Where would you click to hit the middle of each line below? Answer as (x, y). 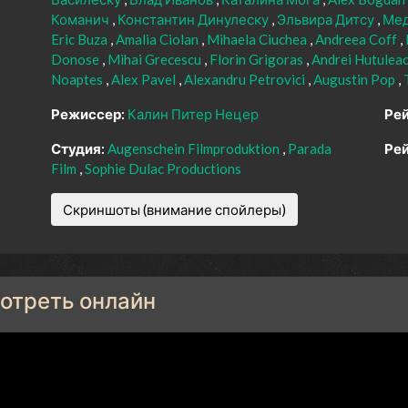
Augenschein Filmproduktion (195, 149)
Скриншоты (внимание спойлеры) (174, 210)
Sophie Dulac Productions (163, 169)
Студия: (78, 149)
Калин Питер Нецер (193, 114)
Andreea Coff (357, 40)
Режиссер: (88, 114)
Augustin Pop (356, 80)
